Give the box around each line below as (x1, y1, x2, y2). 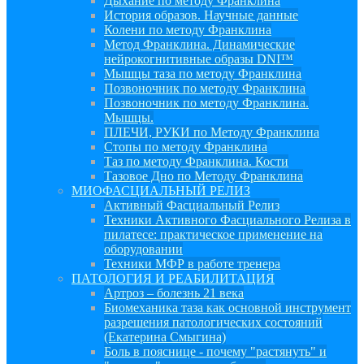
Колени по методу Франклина (104, 23, 271, 37)
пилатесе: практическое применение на (104, 227, 323, 241)
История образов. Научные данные (104, 8, 298, 22)
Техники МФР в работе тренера (104, 257, 280, 271)
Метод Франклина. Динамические (104, 37, 295, 51)
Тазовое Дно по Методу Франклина (104, 169, 303, 183)
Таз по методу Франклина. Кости (104, 154, 288, 168)
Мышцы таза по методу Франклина (104, 67, 301, 80)
